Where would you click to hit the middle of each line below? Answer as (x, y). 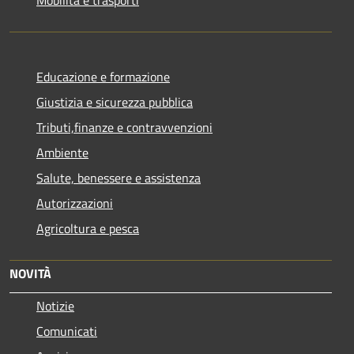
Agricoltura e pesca (88, 228)
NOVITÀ (30, 273)
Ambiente (62, 152)
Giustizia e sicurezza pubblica (115, 102)
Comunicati (67, 331)
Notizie (55, 305)
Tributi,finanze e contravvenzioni (124, 127)
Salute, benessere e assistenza (119, 177)
